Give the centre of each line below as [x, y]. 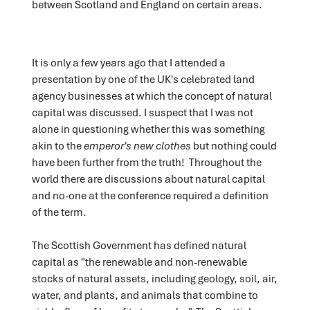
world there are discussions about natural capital [148, 178]
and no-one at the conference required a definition [150, 195]
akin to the [57, 145]
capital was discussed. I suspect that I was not [142, 112]
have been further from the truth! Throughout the [146, 162]
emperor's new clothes [138, 145]
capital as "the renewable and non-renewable [139, 261]
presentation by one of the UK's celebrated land [143, 79]
